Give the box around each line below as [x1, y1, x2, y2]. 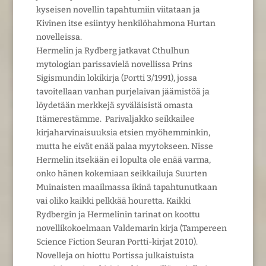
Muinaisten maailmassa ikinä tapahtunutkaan [36, 182, 217, 192]
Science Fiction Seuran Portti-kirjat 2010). [36, 236, 198, 247]
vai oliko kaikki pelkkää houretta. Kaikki [36, 195, 191, 206]
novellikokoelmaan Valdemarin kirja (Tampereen [36, 223, 227, 233]
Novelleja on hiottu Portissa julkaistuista [36, 250, 194, 261]
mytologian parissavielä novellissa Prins [36, 59, 192, 69]
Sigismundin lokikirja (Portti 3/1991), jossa [36, 72, 197, 83]
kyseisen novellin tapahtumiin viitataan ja [36, 4, 200, 15]
